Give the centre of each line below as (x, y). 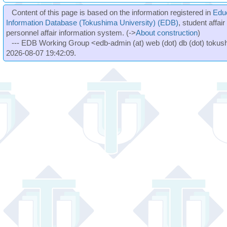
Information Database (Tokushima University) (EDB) (92, 23)
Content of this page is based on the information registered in (112, 12)
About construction (167, 33)
